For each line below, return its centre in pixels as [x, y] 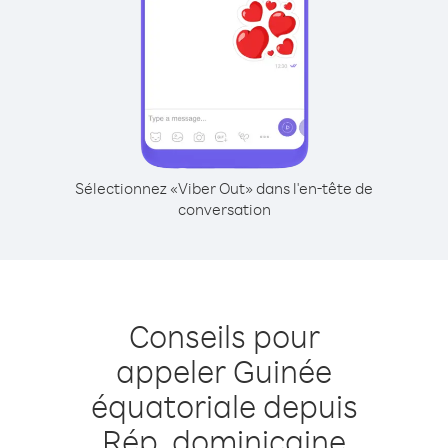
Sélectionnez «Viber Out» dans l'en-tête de [224, 188]
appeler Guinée [224, 370]
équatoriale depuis [224, 405]
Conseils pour [224, 335]
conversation [224, 209]
